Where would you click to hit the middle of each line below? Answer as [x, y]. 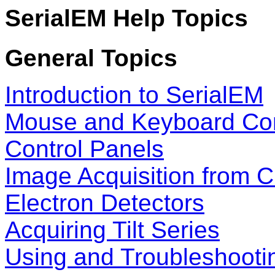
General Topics [91, 58]
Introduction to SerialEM [134, 95]
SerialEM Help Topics [126, 18]
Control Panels [84, 149]
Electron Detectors [105, 203]
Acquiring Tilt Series [112, 230]
